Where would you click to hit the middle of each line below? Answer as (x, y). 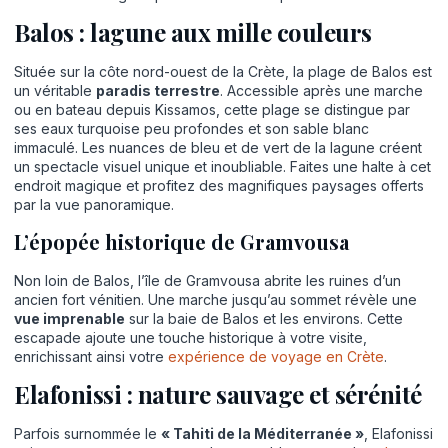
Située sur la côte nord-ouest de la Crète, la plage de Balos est (223, 72)
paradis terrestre (158, 91)
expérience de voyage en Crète (276, 356)
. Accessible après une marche (321, 91)
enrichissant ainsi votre (91, 356)
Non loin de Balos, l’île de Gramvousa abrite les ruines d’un (207, 280)
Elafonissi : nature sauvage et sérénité (218, 394)
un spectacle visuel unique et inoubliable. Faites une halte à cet (222, 167)
